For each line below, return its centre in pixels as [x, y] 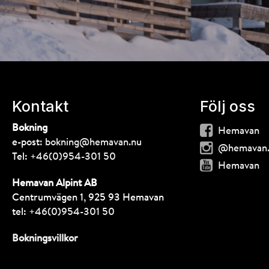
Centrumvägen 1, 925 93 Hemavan [88, 198]
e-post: [29, 142]
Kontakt [40, 106]
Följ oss [228, 106]
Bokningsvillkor [45, 238]
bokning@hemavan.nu [93, 142]
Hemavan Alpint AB [55, 183]
